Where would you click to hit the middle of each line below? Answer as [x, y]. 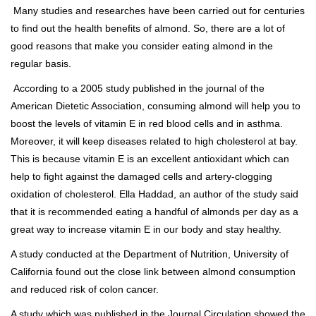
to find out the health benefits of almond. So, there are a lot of [148, 28]
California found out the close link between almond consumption [153, 271]
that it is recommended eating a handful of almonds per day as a [154, 211]
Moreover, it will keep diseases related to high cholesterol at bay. [154, 141]
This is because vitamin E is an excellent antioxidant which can [150, 158]
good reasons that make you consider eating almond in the [142, 45]
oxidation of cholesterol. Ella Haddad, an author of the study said [154, 194]
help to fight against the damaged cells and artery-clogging [141, 176]
